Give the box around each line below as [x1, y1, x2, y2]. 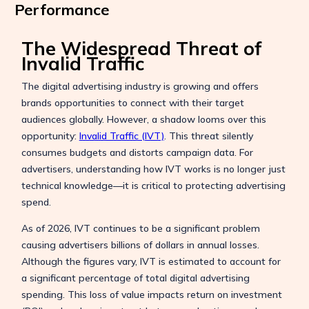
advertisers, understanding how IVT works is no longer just [21, 163, 286, 175]
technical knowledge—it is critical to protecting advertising [21, 179, 286, 192]
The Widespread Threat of [21, 37, 261, 60]
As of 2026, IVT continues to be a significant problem [21, 222, 260, 235]
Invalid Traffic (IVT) [79, 130, 164, 142]
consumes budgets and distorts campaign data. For [21, 146, 253, 159]
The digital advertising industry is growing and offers [21, 80, 259, 92]
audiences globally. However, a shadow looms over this [21, 113, 266, 126]
